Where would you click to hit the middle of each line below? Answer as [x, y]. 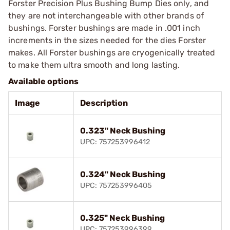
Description [104, 103]
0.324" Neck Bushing [123, 174]
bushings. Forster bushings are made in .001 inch [104, 28]
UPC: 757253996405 [116, 185]
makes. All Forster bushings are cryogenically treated [112, 52]
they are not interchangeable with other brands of [106, 15]
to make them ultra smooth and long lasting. [94, 65]
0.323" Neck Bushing [123, 130]
